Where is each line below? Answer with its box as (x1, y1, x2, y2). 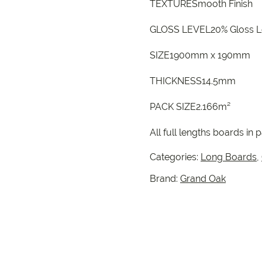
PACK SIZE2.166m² (150, 101, 230, 112)
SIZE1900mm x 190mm (150, 50, 250, 61)
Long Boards (201, 151, 257, 163)
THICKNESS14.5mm (150, 75, 236, 87)
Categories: (150, 151, 201, 163)
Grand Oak (180, 173, 226, 184)
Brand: (150, 173, 180, 184)
